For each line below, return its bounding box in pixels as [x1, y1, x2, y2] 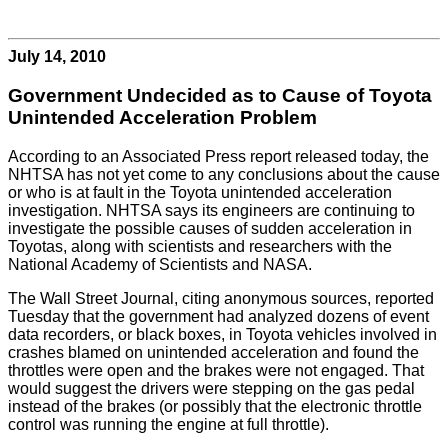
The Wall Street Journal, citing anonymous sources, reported [8, 289, 434, 307]
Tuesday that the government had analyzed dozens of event [8, 307, 429, 325]
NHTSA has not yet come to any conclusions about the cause [8, 165, 440, 183]
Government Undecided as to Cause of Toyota [8, 85, 432, 107]
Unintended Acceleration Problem [8, 107, 317, 129]
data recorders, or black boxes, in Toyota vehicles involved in [8, 325, 437, 343]
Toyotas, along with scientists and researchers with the [8, 237, 392, 255]
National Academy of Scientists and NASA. [8, 255, 312, 273]
